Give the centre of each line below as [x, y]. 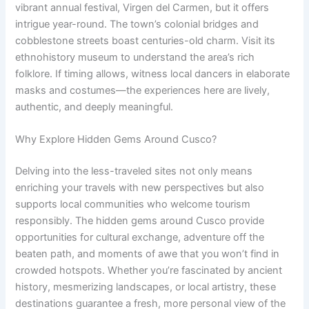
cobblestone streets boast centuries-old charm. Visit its [146, 40]
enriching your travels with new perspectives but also [140, 188]
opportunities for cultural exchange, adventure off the [140, 238]
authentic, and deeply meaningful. [94, 107]
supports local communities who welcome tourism [133, 205]
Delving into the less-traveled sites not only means [134, 171]
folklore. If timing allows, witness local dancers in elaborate [153, 73]
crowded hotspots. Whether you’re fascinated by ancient [149, 271]
